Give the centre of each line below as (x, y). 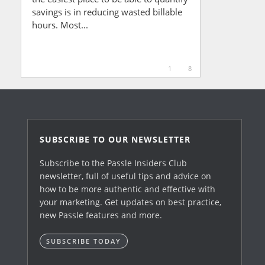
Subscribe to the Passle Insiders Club (114, 163)
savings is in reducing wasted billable (107, 12)
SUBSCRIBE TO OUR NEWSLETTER (115, 139)
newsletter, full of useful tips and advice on (126, 176)
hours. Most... (60, 25)
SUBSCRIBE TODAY (84, 241)
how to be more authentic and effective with (128, 189)
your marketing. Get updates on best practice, (131, 202)
